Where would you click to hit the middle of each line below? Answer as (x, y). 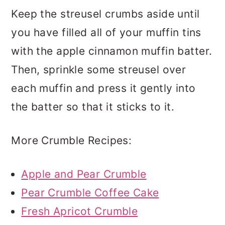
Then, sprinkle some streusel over (99, 70)
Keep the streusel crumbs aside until (105, 14)
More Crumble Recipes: (72, 141)
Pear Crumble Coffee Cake (90, 193)
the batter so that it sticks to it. (93, 107)
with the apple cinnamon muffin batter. (112, 51)
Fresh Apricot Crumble (80, 211)
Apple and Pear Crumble (84, 174)
